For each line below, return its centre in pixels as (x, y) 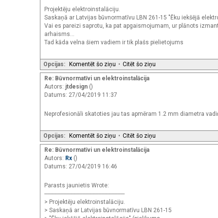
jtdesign (77, 86)
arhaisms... (59, 34)
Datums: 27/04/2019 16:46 (81, 166)
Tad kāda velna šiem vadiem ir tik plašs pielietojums (114, 42)
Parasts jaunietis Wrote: (77, 185)
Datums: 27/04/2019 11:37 (81, 95)
